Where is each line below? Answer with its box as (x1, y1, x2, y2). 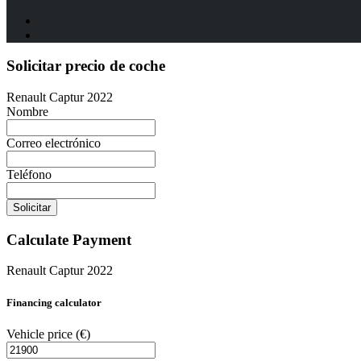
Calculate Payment (6, 230, 131, 248)
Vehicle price (6, 326, 76, 341)
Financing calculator (6, 296, 102, 309)
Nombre (6, 104, 48, 118)
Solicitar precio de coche (6, 57, 165, 75)
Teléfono (6, 167, 52, 181)
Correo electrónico (6, 135, 101, 150)
